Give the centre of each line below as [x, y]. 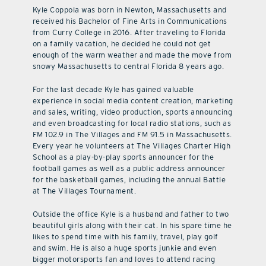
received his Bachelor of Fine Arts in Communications [130, 21]
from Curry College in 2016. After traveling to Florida [129, 33]
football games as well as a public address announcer [129, 169]
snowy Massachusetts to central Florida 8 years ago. [128, 66]
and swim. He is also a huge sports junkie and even [124, 248]
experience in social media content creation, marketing [133, 101]
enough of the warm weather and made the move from [132, 55]
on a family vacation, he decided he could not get [122, 44]
